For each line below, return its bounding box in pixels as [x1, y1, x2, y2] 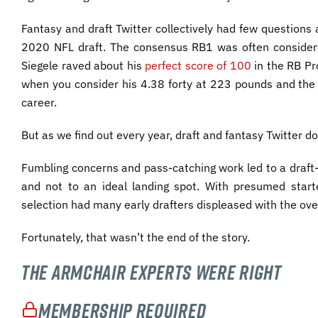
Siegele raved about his [21, 57, 146, 72]
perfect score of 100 [145, 57, 251, 72]
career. [21, 94, 57, 109]
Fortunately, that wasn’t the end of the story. [21, 229, 250, 244]
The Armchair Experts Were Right [21, 257, 282, 287]
